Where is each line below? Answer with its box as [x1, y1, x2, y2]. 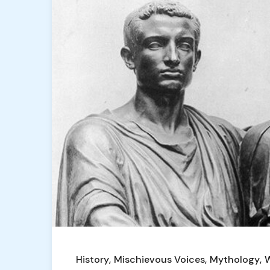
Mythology [210, 253, 260, 266]
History [76, 253, 109, 266]
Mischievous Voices [114, 253, 205, 266]
